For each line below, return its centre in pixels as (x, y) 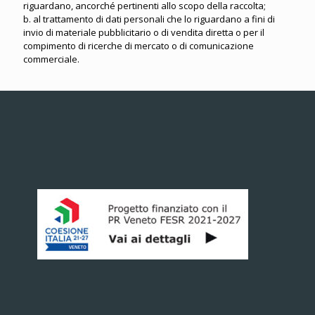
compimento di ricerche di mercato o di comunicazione (139, 46)
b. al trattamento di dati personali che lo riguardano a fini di (149, 19)
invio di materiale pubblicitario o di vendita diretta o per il (144, 32)
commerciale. (51, 59)
